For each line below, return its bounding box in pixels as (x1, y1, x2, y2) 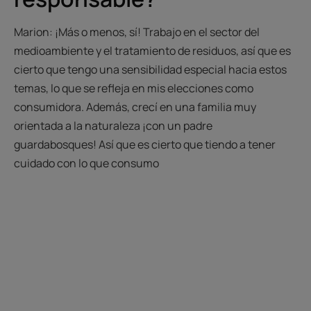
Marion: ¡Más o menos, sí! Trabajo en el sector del (14, 24, 260, 40)
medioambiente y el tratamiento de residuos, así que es (14, 42, 291, 58)
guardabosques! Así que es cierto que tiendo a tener (14, 136, 276, 152)
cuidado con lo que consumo (14, 155, 159, 171)
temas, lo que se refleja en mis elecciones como (14, 80, 253, 96)
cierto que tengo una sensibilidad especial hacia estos (14, 61, 287, 77)
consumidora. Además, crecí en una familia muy (14, 99, 256, 115)
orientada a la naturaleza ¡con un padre (14, 117, 212, 133)
